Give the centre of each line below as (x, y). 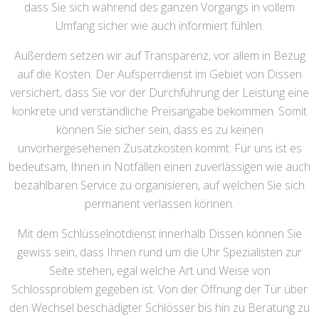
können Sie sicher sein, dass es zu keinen (159, 130)
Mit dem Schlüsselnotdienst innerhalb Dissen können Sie (159, 234)
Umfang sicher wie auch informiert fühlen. (159, 26)
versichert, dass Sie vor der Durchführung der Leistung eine (159, 93)
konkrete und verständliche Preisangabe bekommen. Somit (159, 111)
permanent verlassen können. (159, 204)
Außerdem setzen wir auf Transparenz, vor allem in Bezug (159, 56)
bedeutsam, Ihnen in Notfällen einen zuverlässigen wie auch (159, 167)
